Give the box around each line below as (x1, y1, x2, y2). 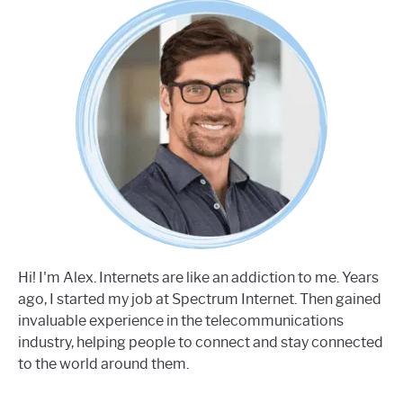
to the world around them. (18, 355, 189, 373)
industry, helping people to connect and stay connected (18, 334, 383, 352)
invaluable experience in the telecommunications (18, 312, 344, 330)
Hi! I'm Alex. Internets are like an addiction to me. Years (18, 269, 379, 287)
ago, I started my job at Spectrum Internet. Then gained (18, 291, 381, 309)
